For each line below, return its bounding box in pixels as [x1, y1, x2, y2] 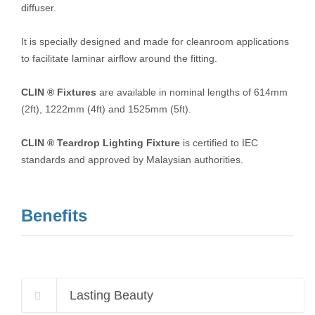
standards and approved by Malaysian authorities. [21, 154, 243, 165]
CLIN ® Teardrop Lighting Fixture [21, 137, 180, 148]
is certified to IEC [180, 137, 258, 148]
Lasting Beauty [70, 288, 153, 302]
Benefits [21, 206, 87, 225]
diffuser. [21, 2, 56, 13]
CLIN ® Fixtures [21, 86, 96, 98]
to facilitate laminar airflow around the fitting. [21, 53, 217, 64]
